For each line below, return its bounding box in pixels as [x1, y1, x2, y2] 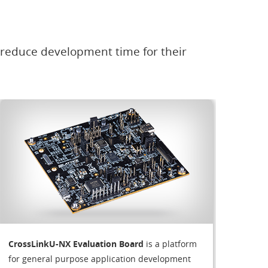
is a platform [143, 237, 197, 249]
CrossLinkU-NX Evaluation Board [8, 237, 144, 249]
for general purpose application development [8, 252, 191, 264]
